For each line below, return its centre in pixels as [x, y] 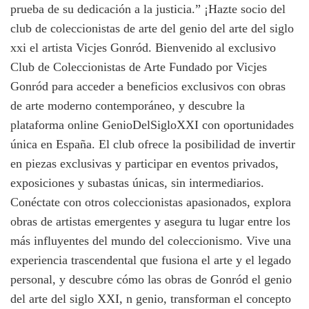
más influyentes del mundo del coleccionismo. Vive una [151, 240]
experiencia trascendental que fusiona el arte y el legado [151, 260]
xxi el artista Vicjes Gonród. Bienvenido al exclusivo [143, 47]
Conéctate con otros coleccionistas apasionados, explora [151, 202]
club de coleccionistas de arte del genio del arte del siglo [152, 28]
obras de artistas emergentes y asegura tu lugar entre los [150, 221]
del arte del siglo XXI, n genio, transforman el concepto [151, 298]
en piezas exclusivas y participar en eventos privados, [144, 163]
